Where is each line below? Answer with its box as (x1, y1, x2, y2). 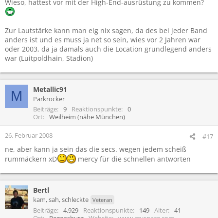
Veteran (92, 196, 112, 203)
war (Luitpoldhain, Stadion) (5, 53, 93, 63)
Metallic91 (33, 84, 67, 94)
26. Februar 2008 (5, 130, 53, 140)
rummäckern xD (5, 154, 57, 163)
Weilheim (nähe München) (49, 112, 125, 121)
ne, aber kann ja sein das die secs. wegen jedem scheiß (5, 144, 186, 154)
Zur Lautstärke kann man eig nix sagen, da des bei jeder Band (5, 25, 207, 35)
